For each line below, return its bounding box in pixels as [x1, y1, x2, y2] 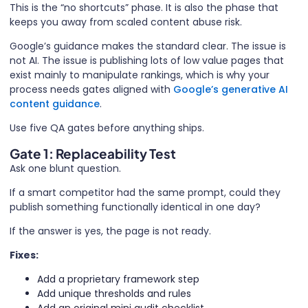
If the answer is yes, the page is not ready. [10, 224, 211, 238]
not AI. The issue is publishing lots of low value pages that [10, 54, 284, 67]
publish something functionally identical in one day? [10, 200, 261, 214]
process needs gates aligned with [10, 82, 170, 96]
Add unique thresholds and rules [37, 287, 191, 300]
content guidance [10, 97, 100, 111]
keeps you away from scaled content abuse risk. [10, 15, 242, 29]
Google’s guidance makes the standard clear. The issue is [10, 39, 286, 53]
